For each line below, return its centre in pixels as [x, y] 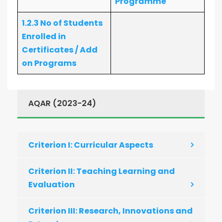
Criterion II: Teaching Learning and [102, 171]
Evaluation [52, 185]
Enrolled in [44, 36]
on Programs [49, 63]
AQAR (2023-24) [62, 103]
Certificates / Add [60, 50]
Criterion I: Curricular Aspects [91, 145]
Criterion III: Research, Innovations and [111, 211]
